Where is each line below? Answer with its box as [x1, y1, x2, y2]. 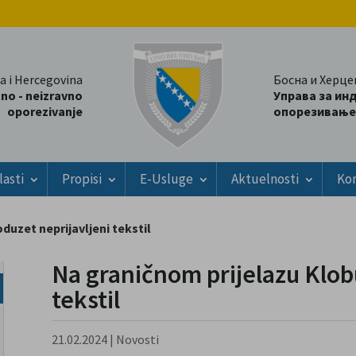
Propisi [62, 170, 102, 188]
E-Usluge [140, 170, 193, 188]
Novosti [115, 331, 159, 348]
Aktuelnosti [231, 170, 299, 188]
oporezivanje [7, 103, 83, 120]
